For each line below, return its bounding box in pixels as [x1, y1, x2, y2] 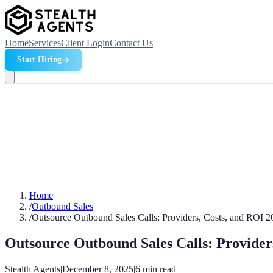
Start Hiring [17, 55, 62, 64]
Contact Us [110, 38, 153, 48]
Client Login [61, 38, 110, 48]
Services [29, 38, 61, 48]
